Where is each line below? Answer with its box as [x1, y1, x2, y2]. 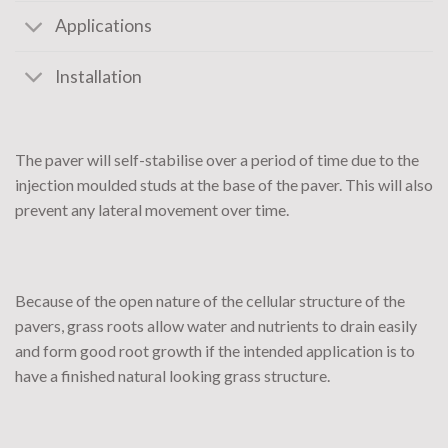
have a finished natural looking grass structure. [15, 366, 330, 386]
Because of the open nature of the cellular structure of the [15, 291, 405, 311]
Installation [55, 65, 143, 87]
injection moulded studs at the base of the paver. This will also [15, 174, 433, 194]
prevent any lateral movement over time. [15, 199, 289, 219]
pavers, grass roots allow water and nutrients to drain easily [15, 316, 417, 336]
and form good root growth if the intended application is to [15, 341, 415, 361]
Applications [55, 15, 153, 37]
